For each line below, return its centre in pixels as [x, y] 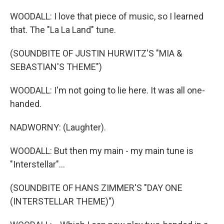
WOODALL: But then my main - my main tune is [102, 151]
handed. [26, 104]
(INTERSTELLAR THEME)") [62, 201]
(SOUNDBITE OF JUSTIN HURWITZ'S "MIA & [96, 53]
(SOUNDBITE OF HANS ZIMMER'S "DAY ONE [96, 188]
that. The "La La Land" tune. [63, 30]
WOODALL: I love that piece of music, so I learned [107, 16]
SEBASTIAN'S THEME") [56, 67]
